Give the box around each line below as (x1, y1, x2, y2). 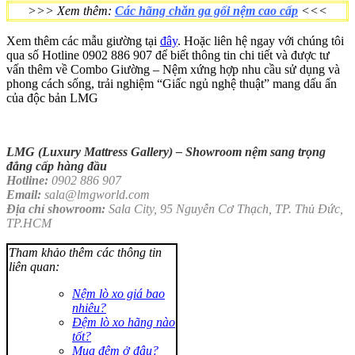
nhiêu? (72, 300, 106, 315)
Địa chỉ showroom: (6, 201, 105, 216)
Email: (6, 187, 41, 201)
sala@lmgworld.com (41, 187, 150, 201)
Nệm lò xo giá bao (72, 286, 165, 300)
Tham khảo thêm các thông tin (9, 245, 162, 259)
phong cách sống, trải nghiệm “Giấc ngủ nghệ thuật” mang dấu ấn (6, 76, 337, 90)
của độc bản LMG (6, 90, 98, 105)
